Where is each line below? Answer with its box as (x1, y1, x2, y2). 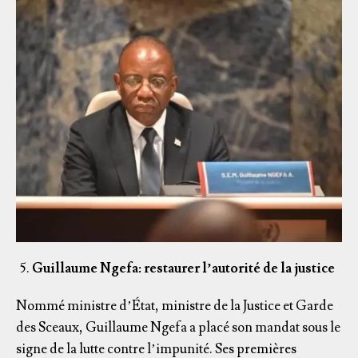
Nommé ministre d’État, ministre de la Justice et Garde (16, 296, 333, 315)
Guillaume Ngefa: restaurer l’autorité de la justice (32, 259, 335, 277)
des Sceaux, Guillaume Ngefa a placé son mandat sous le (16, 318, 340, 336)
